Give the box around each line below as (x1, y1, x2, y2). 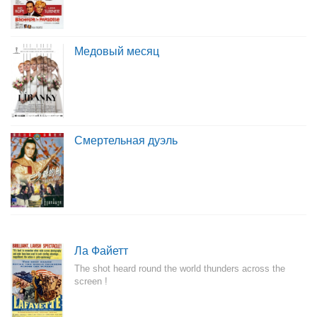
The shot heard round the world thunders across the (74, 263, 285, 274)
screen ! (74, 276, 108, 287)
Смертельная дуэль (74, 134, 178, 146)
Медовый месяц (74, 45, 159, 57)
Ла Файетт (74, 245, 128, 257)
